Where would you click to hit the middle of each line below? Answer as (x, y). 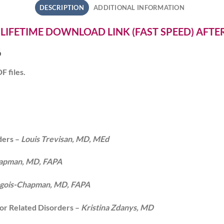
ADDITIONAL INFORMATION (139, 8)
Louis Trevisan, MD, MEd (65, 138)
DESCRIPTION (62, 8)
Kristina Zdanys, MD (117, 207)
